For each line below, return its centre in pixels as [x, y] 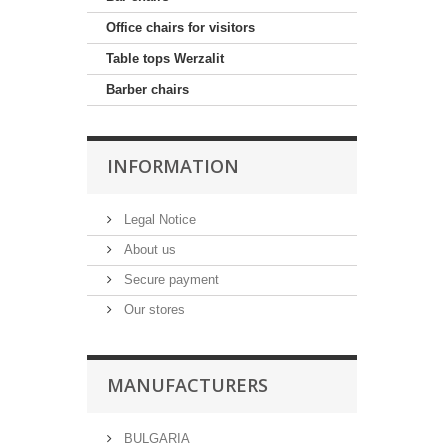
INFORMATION [173, 166]
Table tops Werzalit [165, 58]
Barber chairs [147, 89]
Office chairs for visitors [180, 27]
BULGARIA [155, 438]
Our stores [152, 309]
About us [148, 249]
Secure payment [169, 279]
